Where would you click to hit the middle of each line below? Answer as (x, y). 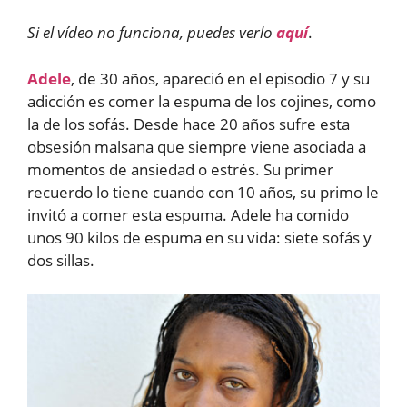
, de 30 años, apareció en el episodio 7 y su (220, 78)
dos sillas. (61, 260)
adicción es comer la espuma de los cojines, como (202, 101)
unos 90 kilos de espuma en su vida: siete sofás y (199, 237)
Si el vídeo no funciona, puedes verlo (152, 33)
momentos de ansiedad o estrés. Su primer (180, 169)
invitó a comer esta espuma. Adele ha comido (188, 214)
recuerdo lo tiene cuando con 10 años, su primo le (203, 192)
